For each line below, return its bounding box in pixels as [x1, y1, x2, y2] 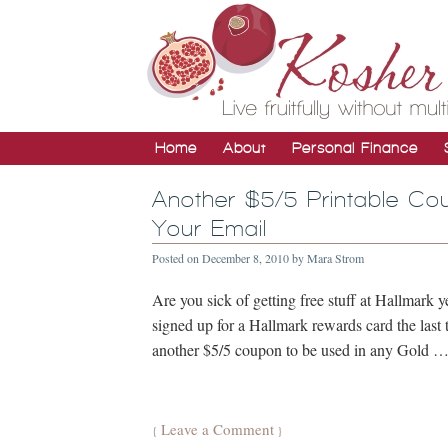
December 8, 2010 [202, 250, 289, 266]
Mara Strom [307, 250, 364, 266]
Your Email [152, 216, 267, 241]
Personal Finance [292, 140, 418, 156]
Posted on [152, 250, 202, 266]
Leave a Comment [161, 419, 274, 439]
